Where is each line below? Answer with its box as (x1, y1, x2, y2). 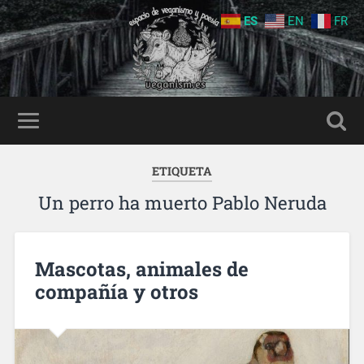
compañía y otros (34, 278, 198, 305)
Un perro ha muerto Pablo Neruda (37, 191, 327, 214)
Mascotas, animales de (34, 255, 249, 282)
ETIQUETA (152, 163, 212, 179)
